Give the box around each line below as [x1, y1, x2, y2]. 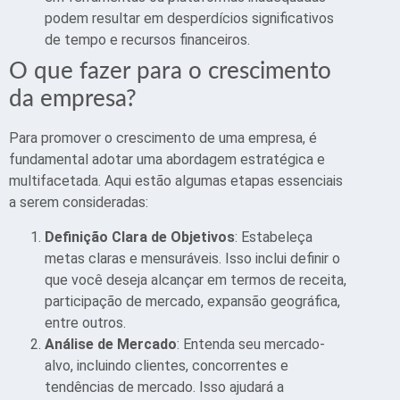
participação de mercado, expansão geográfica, [45, 292, 340, 310]
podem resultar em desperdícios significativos [45, 10, 334, 28]
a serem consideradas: [9, 194, 148, 212]
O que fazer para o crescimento [9, 60, 331, 84]
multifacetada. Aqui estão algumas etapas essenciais [9, 172, 343, 190]
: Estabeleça [235, 228, 312, 246]
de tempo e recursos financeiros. [45, 31, 250, 49]
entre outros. [45, 313, 126, 331]
